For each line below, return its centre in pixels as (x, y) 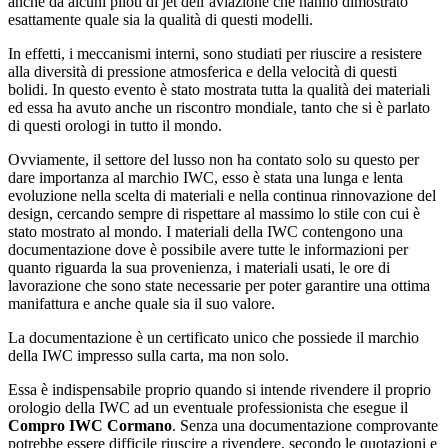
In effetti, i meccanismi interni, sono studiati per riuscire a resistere (215, 54)
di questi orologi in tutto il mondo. (115, 126)
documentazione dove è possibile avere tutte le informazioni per (208, 250)
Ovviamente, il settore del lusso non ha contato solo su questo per (213, 160)
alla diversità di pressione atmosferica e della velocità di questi (202, 72)
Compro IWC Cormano (90, 426)
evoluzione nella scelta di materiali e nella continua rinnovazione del (222, 196)
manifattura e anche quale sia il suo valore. (141, 304)
